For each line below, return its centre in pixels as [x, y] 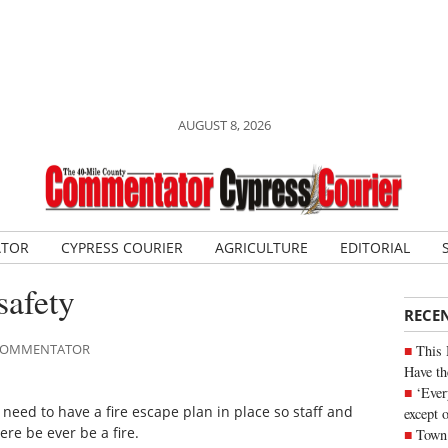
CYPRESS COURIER [121, 247]
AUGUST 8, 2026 [224, 125]
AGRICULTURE [261, 247]
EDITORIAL [374, 247]
